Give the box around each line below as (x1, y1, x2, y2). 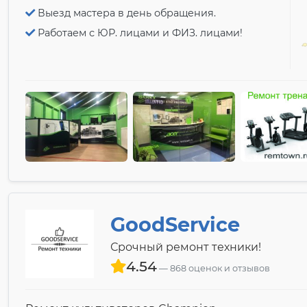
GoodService (110, 212, 240, 236)
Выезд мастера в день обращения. (38, 7, 216, 20)
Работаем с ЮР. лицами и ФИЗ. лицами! (38, 27, 243, 40)
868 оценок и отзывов (170, 262, 270, 273)
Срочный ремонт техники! (110, 240, 261, 254)
